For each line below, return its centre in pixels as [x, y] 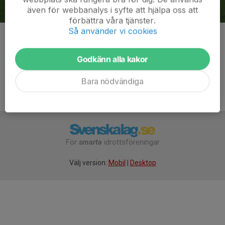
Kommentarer [34, 37]
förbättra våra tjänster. [113, 20]
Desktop [143, 162]
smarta [90, 142]
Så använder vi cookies [113, 31]
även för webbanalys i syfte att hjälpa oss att [113, 10]
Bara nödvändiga [113, 81]
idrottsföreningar [131, 142]
